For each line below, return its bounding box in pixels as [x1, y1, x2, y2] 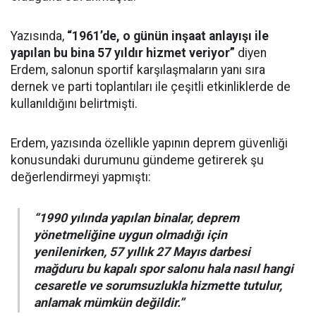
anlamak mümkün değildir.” [34, 295, 184, 310]
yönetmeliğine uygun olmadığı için [34, 227, 227, 242]
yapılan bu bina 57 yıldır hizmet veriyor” [11, 45, 235, 60]
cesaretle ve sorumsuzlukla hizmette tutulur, [34, 278, 282, 293]
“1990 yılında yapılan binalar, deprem [34, 210, 239, 225]
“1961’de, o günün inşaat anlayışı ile [67, 28, 269, 43]
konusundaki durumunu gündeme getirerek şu [11, 152, 264, 167]
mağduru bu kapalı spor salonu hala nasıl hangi [34, 261, 293, 276]
